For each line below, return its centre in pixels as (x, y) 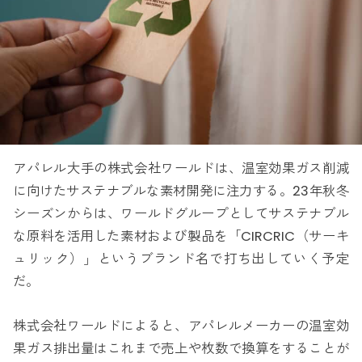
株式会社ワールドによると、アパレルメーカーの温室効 (181, 326)
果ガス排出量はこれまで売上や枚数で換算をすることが (181, 348)
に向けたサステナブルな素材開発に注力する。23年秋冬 (181, 192)
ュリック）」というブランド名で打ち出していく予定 (181, 259)
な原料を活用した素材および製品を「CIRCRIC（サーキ (181, 237)
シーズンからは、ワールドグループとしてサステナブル (181, 214)
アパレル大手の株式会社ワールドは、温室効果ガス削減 (181, 169)
